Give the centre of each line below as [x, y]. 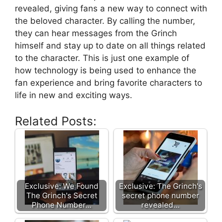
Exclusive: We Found [62, 186]
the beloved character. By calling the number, [105, 21]
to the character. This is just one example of [102, 58]
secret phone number [160, 195]
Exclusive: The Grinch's [160, 186]
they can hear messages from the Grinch [96, 33]
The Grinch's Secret [62, 195]
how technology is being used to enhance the [106, 71]
